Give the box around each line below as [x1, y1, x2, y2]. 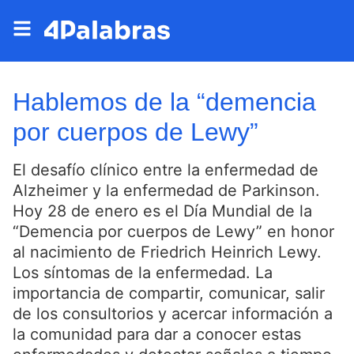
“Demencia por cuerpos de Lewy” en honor [13, 222, 334, 241]
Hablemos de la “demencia [13, 88, 316, 116]
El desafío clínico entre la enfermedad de [13, 160, 318, 179]
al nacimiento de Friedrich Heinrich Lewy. [13, 243, 322, 262]
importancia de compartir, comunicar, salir [13, 284, 325, 303]
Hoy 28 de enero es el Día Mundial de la [13, 201, 312, 220]
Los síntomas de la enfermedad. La [13, 263, 273, 282]
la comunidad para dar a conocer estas [13, 325, 301, 344]
